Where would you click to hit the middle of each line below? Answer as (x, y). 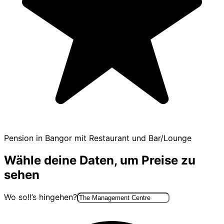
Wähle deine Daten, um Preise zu (100, 160)
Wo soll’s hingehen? (40, 197)
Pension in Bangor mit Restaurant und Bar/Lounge (98, 138)
